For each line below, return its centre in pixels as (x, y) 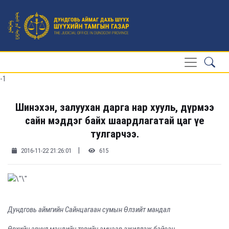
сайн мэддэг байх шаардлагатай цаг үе (114, 120)
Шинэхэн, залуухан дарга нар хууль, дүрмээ (114, 107)
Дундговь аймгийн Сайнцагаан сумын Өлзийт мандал (89, 210)
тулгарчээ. (114, 134)
